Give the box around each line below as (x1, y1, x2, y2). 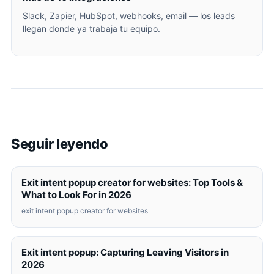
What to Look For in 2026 (21, 189, 131, 201)
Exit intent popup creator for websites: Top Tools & (21, 177, 243, 188)
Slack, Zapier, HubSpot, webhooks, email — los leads (23, 10, 235, 21)
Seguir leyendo (11, 136, 108, 152)
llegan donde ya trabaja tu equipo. (23, 23, 160, 34)
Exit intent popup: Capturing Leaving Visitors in (21, 246, 229, 258)
